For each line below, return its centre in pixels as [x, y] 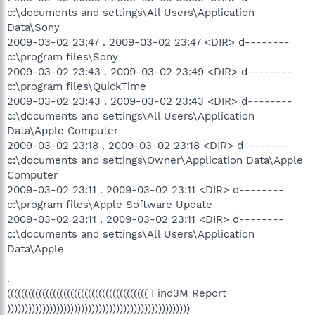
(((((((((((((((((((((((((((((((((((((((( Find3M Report [117, 293]
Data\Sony [33, 27]
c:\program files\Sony [63, 57]
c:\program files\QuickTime [77, 86]
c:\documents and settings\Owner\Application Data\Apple [155, 160]
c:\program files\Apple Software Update [110, 204]
